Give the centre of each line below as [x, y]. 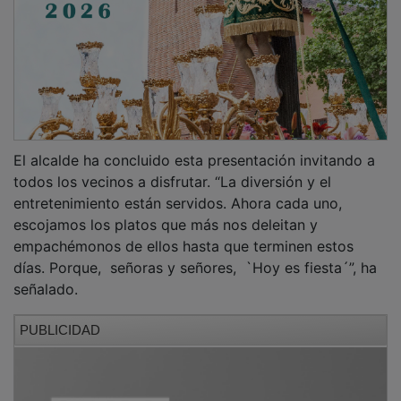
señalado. [46, 276]
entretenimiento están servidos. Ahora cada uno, [178, 190]
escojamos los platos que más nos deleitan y [166, 212]
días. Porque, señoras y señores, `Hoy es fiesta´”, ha [195, 255]
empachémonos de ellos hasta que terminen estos [183, 233]
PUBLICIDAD [60, 317]
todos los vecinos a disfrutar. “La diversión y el [172, 169]
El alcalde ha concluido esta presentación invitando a [194, 147]
